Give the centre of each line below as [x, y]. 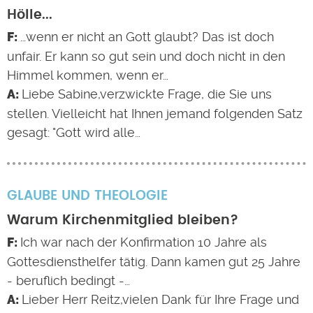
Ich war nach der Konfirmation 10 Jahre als [143, 242]
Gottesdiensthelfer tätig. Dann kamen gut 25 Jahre [154, 262]
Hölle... [30, 15]
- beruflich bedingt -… [68, 281]
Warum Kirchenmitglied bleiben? [123, 220]
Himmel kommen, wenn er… [88, 75]
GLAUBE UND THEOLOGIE [87, 196]
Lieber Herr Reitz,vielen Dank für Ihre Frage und [160, 299]
